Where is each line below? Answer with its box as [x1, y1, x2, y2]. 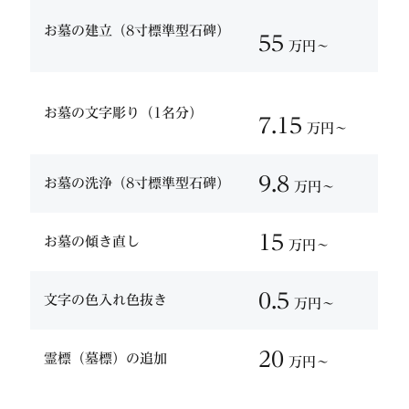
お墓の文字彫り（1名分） [44, 105, 203, 120]
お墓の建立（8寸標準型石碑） [44, 23, 230, 37]
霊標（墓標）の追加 [44, 351, 167, 365]
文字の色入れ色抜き [44, 292, 167, 307]
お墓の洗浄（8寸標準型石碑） [44, 175, 230, 190]
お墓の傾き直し [44, 234, 140, 248]
